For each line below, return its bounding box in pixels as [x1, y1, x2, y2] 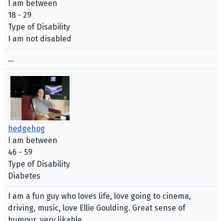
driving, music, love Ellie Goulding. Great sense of [8, 203, 185, 213]
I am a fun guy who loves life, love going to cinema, [8, 191, 191, 201]
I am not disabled [8, 34, 72, 44]
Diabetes [8, 171, 40, 181]
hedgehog [8, 124, 45, 134]
